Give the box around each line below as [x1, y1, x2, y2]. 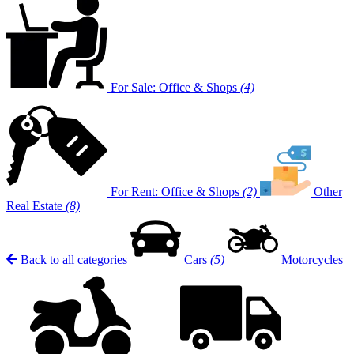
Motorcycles [281, 253, 343, 266]
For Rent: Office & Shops [111, 185, 239, 198]
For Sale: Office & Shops [111, 81, 237, 94]
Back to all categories [21, 253, 127, 266]
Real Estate [6, 199, 62, 213]
